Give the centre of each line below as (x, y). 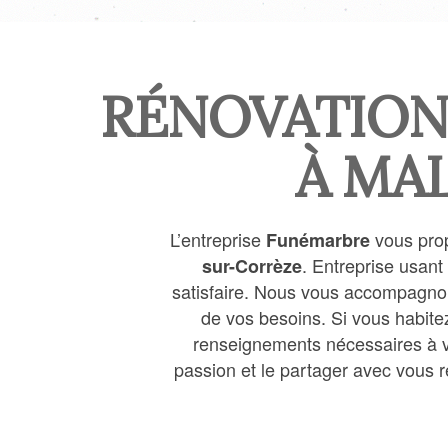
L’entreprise (218, 239)
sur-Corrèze (251, 266)
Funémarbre (318, 240)
